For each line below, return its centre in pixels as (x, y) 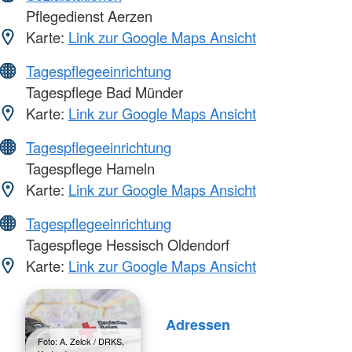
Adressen (198, 324)
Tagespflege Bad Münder (103, 92)
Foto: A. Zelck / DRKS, (81, 341)
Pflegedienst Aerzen (87, 16)
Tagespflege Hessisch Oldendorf (126, 245)
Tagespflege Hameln (88, 169)
